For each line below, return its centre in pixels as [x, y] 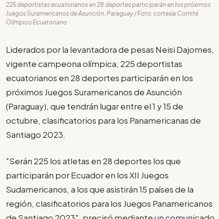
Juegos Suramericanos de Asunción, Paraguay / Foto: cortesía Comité [102, 13]
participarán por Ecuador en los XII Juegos [87, 175]
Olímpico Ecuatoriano [36, 22]
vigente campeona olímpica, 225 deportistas [94, 63]
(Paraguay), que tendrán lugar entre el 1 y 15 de [95, 106]
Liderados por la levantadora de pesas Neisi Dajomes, [110, 49]
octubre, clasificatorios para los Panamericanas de [103, 120]
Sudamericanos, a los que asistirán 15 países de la [100, 189]
